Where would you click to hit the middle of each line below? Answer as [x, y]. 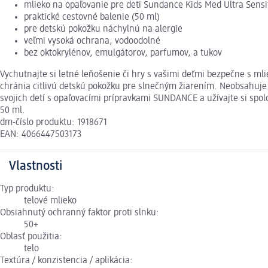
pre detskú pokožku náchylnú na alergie [103, 30]
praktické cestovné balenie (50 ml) [92, 18]
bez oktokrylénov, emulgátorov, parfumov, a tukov [123, 54]
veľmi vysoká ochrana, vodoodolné [92, 42]
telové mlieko [50, 201]
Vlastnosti [36, 167]
